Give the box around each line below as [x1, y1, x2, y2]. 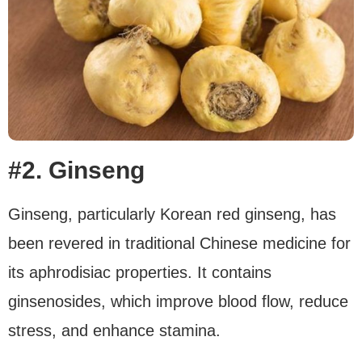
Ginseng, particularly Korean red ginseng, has [8, 204, 336, 223]
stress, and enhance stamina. [8, 321, 221, 339]
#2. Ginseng [8, 156, 145, 183]
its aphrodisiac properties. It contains [8, 263, 271, 281]
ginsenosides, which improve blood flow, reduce [8, 292, 348, 310]
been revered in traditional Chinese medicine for [8, 234, 351, 252]
